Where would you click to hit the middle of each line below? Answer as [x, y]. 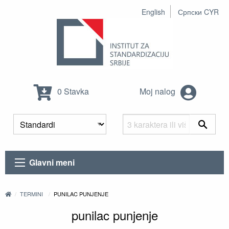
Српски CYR [198, 12]
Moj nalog [158, 91]
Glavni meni [52, 163]
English [153, 12]
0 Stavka [72, 91]
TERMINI [32, 194]
